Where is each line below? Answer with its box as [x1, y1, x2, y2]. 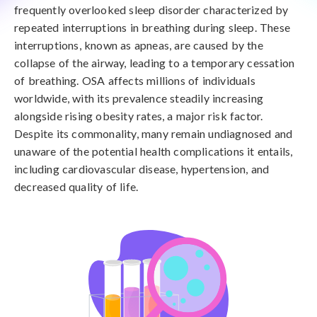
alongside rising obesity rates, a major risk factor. [14, 109, 263, 122]
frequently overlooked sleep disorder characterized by [14, 3, 289, 16]
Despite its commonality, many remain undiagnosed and [14, 127, 293, 140]
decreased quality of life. [14, 180, 139, 193]
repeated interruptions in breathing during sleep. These [14, 21, 291, 34]
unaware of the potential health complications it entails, [14, 144, 293, 158]
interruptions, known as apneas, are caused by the [14, 38, 263, 52]
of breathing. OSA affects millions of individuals [14, 74, 255, 87]
